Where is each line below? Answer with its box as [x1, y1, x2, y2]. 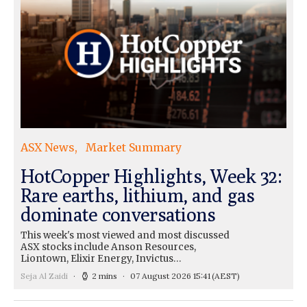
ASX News [21, 140, 75, 155]
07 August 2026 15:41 [130, 271, 210, 282]
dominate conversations [21, 203, 216, 226]
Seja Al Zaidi [21, 271, 68, 282]
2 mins [92, 271, 117, 282]
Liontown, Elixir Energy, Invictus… [21, 253, 181, 265]
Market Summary [86, 140, 182, 155]
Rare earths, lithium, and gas [21, 184, 255, 207]
